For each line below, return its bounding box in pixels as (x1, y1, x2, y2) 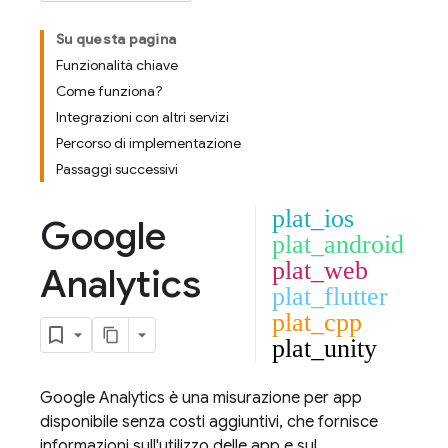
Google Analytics (40, 388, 165, 408)
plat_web (272, 256, 368, 285)
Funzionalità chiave (56, 56, 178, 74)
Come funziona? (56, 82, 163, 100)
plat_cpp (272, 308, 362, 337)
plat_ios (272, 204, 354, 233)
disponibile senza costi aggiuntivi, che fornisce (40, 412, 378, 432)
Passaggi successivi (56, 160, 178, 178)
